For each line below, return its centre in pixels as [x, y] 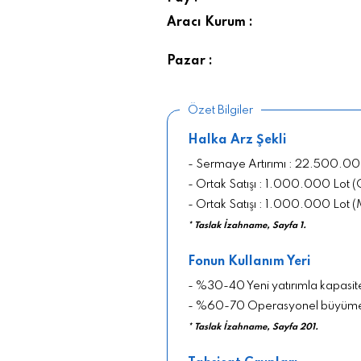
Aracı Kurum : [210, 22]
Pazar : [190, 61]
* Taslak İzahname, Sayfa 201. [253, 327]
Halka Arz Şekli [237, 140]
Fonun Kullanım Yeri [249, 261]
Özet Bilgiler [220, 110]
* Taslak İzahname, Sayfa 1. [247, 225]
